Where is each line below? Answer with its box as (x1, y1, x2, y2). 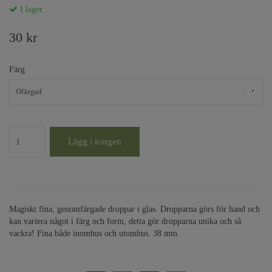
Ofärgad (16, 87, 42, 97)
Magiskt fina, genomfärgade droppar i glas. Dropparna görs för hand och (9, 205, 260, 214)
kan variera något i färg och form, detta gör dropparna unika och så (9, 217, 241, 226)
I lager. (18, 5, 44, 15)
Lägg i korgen (68, 137, 121, 147)
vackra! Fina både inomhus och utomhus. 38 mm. (9, 229, 180, 239)
